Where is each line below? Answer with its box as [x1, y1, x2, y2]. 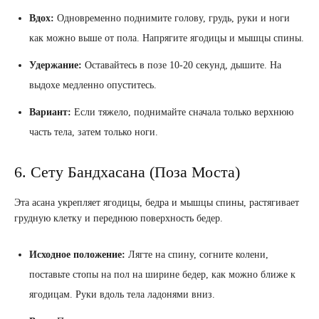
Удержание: [29, 60, 82, 71]
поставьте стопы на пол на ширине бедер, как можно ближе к [29, 269, 296, 281]
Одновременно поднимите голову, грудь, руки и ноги [54, 13, 290, 24]
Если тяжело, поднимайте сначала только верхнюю [71, 107, 293, 118]
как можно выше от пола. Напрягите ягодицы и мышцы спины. [29, 33, 304, 44]
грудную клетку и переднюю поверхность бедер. [14, 213, 223, 224]
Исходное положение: [29, 249, 125, 261]
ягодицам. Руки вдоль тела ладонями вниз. [29, 289, 215, 300]
